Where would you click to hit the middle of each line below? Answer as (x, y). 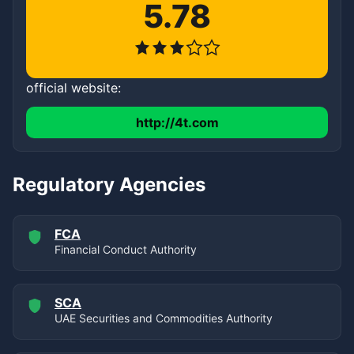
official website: (73, 87)
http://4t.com (177, 122)
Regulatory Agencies (109, 184)
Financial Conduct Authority (126, 249)
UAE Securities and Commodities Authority (164, 318)
